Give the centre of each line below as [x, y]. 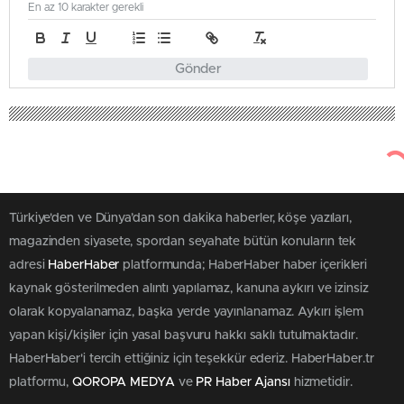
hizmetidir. [321, 383]
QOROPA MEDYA [123, 383]
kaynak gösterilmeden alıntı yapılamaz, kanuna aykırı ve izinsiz [189, 289]
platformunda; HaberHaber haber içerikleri [243, 266]
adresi [29, 266]
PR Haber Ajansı [243, 383]
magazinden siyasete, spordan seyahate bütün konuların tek [183, 242]
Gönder [198, 69]
